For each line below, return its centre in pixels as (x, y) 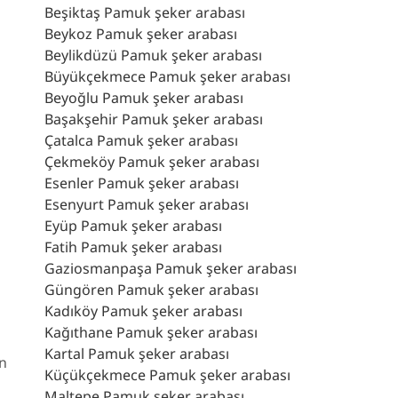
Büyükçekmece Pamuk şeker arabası (167, 76)
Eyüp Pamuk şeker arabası (133, 225)
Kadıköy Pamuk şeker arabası (143, 310)
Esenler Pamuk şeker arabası (142, 183)
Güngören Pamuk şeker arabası (151, 289)
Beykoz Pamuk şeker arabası (141, 33)
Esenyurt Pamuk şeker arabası (147, 204)
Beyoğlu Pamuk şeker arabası (144, 97)
